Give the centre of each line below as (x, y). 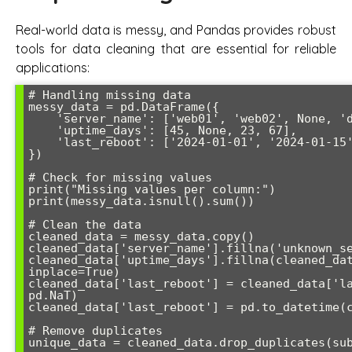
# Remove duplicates (95, 331)
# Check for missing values (120, 178)
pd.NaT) (53, 296)
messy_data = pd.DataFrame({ (124, 107)
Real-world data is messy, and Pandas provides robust (176, 30)
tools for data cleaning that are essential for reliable (176, 49)
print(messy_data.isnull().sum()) (141, 202)
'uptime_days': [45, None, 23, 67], (42, 131)
